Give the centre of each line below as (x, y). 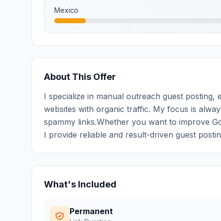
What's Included (80, 184)
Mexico (66, 10)
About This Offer (80, 77)
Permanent (91, 211)
